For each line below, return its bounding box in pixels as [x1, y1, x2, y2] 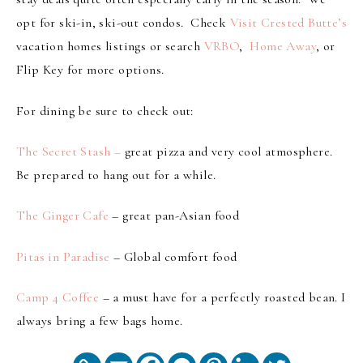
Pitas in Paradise [16, 248, 110, 265]
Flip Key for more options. [16, 62, 164, 79]
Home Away [250, 38, 317, 55]
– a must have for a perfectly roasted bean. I [99, 289, 346, 306]
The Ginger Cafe [16, 207, 113, 224]
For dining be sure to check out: [16, 102, 194, 119]
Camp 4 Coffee [16, 289, 100, 306]
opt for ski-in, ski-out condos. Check [16, 15, 230, 32]
